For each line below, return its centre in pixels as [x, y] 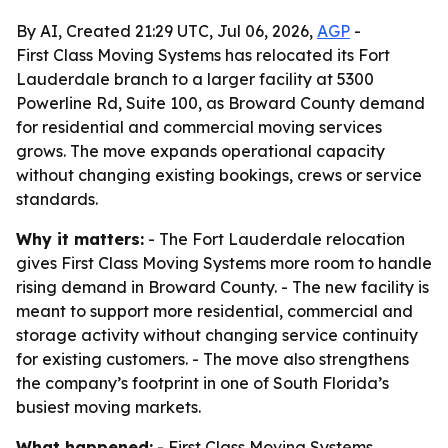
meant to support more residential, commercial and [214, 311]
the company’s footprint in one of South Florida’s [202, 383]
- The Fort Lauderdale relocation [274, 239]
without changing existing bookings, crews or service [219, 175]
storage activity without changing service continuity [217, 335]
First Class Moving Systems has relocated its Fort [203, 55]
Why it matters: [80, 239]
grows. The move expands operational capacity [200, 151]
